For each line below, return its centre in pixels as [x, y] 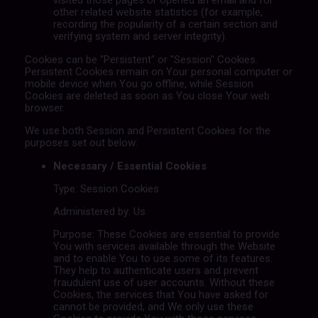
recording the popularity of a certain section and [165, 24]
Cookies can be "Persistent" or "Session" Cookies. [141, 59]
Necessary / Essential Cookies [130, 166]
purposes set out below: [81, 142]
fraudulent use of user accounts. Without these [164, 282]
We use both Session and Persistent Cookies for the [147, 130]
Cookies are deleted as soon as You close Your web [147, 95]
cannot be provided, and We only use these [153, 306]
